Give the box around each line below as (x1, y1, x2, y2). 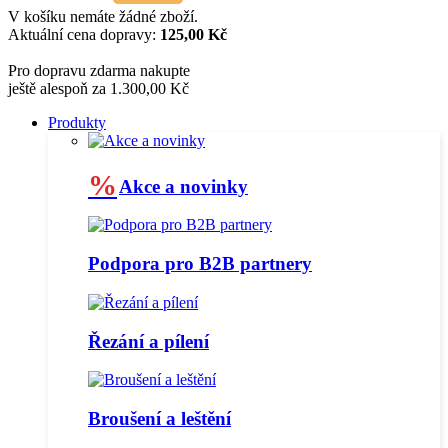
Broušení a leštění (88, 408, 231, 430)
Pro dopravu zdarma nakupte (8, 62, 190, 80)
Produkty (48, 114, 106, 132)
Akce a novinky (119, 175, 248, 197)
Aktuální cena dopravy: (8, 26, 160, 44)
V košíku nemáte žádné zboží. (8, 8, 198, 26)
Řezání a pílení (88, 330, 209, 352)
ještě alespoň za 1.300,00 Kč (8, 80, 189, 98)
